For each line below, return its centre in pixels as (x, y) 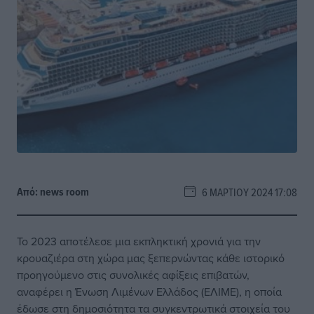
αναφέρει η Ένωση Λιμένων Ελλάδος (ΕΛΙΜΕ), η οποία (149, 292)
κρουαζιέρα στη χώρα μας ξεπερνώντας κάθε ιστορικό (151, 258)
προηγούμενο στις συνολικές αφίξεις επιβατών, (133, 275)
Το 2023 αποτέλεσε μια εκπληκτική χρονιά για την (139, 241)
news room (64, 192)
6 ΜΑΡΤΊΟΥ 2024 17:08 (246, 192)
